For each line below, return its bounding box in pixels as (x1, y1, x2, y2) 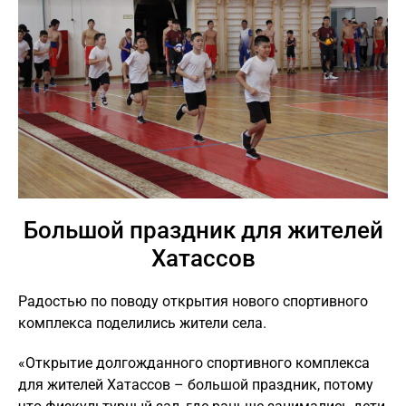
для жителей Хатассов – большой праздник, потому (18, 375, 373, 393)
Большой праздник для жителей (23, 216, 383, 244)
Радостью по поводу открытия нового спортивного (18, 292, 368, 310)
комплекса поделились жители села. (18, 314, 266, 332)
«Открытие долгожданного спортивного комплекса (18, 353, 370, 372)
